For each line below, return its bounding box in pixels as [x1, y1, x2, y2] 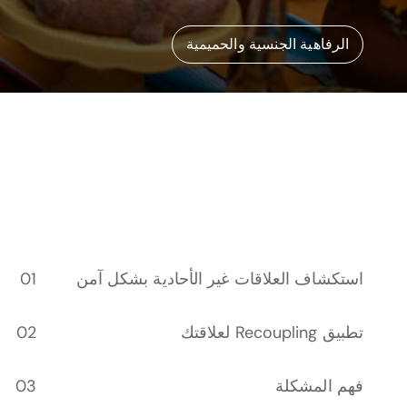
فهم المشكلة [275, 375, 363, 397]
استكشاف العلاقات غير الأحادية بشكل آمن [75, 268, 363, 290]
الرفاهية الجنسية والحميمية [185, 35, 349, 54]
